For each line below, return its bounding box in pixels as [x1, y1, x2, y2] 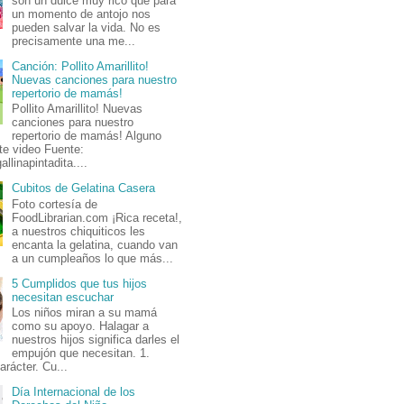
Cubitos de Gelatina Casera [12, 181, 156, 196]
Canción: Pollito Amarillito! [12, 59, 150, 73]
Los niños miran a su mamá [12, 306, 158, 320]
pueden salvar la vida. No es [12, 20, 161, 34]
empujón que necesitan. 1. [12, 346, 151, 361]
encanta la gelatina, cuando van [12, 237, 179, 252]
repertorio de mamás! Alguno [12, 129, 162, 143]
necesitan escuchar [12, 289, 115, 304]
